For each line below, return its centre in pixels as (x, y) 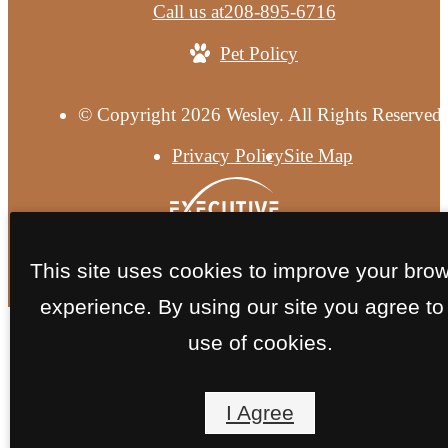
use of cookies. (260, 342)
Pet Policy (259, 53)
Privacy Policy (227, 156)
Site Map (318, 156)
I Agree (260, 412)
